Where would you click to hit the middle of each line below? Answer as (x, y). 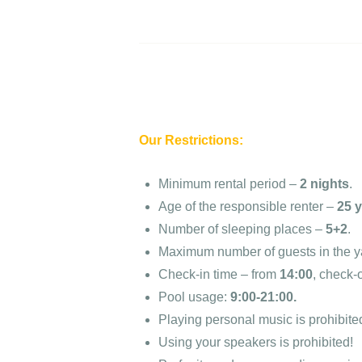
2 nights (324, 184)
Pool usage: (194, 297)
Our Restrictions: (191, 140)
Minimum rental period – (229, 184)
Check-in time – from (219, 275)
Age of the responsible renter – (248, 207)
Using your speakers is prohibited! (256, 343)
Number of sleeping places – (242, 229)
